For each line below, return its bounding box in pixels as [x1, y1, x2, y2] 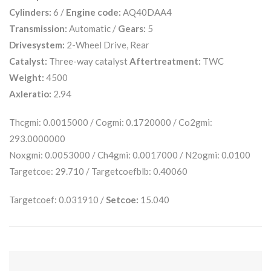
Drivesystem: [9, 39, 65, 50]
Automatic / [67, 22, 118, 34]
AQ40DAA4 [121, 6, 172, 18]
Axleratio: [9, 88, 51, 99]
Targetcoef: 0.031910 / [9, 194, 106, 205]
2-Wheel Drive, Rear [65, 39, 149, 50]
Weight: [9, 71, 44, 83]
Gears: [118, 22, 146, 34]
